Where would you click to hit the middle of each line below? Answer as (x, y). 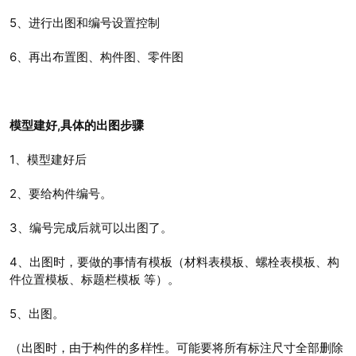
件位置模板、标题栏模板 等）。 (95, 280)
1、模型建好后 (48, 160)
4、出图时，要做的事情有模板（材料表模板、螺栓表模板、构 (174, 262)
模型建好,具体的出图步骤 (77, 126)
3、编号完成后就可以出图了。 (91, 228)
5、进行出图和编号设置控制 (85, 23)
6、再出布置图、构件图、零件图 (97, 57)
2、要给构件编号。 (61, 194)
